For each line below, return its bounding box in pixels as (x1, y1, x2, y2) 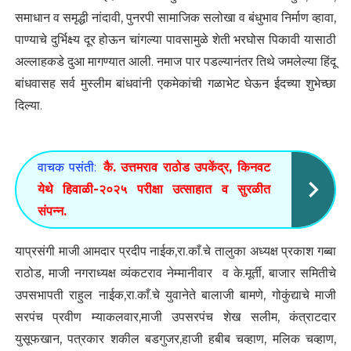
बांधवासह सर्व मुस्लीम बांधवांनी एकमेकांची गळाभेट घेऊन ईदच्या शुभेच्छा (14, 76, 337, 92)
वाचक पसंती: (37, 160, 96, 175)
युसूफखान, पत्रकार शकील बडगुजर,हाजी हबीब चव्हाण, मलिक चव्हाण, (14, 331, 337, 347)
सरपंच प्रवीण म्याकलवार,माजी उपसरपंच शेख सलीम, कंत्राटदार (14, 309, 337, 325)
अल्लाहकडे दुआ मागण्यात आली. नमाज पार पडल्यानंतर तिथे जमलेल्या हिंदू (14, 54, 337, 70)
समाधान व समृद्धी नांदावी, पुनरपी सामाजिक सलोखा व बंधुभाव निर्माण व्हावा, (14, 10, 337, 26)
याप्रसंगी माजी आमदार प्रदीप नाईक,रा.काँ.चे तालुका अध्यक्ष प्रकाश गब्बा (14, 244, 337, 259)
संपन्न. (37, 204, 67, 219)
